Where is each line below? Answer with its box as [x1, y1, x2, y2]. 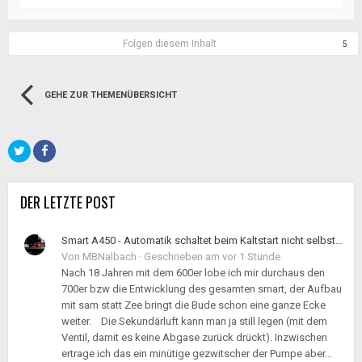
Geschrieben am [144, 250, 222, 263]
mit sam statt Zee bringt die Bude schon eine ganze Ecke [61, 299, 326, 311]
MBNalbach [82, 250, 137, 263]
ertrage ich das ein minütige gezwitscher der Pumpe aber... [61, 347, 332, 360]
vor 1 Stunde [222, 250, 280, 263]
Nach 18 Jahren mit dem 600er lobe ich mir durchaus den [61, 267, 325, 279]
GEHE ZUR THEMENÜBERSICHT [44, 90, 177, 100]
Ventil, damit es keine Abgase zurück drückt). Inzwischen [61, 331, 327, 343]
